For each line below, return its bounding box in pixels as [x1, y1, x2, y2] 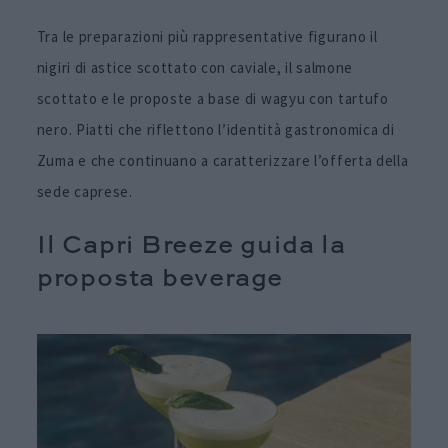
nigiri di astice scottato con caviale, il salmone [36, 57, 354, 77]
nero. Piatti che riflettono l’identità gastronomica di [36, 119, 395, 139]
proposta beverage [36, 268, 284, 293]
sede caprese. [36, 181, 133, 201]
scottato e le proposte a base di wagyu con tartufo [36, 88, 389, 108]
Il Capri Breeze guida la [36, 235, 346, 260]
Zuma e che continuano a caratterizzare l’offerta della [36, 150, 409, 170]
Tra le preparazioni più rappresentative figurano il [36, 26, 378, 46]
